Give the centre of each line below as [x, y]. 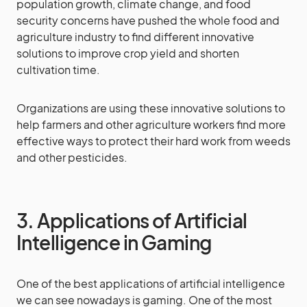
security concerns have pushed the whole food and [148, 20]
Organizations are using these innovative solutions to [151, 108]
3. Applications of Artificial [132, 220]
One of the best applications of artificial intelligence [151, 283]
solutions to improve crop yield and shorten [128, 53]
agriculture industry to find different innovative [135, 37]
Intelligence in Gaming [114, 242]
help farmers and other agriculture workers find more [151, 124]
